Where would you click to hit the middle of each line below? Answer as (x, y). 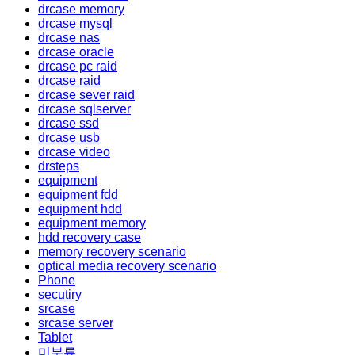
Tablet (55, 338)
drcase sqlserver (84, 109)
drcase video (74, 152)
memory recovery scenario (112, 252)
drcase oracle (76, 52)
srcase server (76, 323)
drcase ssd (69, 124)
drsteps (59, 166)
